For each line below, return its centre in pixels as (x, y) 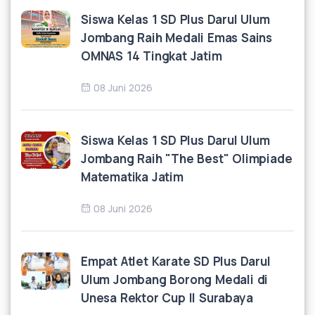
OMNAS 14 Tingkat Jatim (152, 56)
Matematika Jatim (132, 177)
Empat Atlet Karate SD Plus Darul (176, 261)
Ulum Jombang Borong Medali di (175, 279)
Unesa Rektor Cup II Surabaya (167, 298)
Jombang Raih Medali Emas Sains (177, 38)
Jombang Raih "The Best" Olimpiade (187, 159)
